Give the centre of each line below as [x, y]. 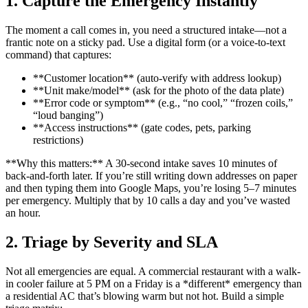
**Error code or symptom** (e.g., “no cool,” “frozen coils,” [163, 103]
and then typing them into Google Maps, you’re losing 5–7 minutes [151, 188]
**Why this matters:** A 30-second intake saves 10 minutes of [141, 164]
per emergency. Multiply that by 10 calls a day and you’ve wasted [148, 201]
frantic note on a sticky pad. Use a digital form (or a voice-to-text [145, 43]
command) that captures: [58, 55]
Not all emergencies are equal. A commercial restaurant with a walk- [153, 271]
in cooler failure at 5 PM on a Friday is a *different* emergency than [154, 283]
